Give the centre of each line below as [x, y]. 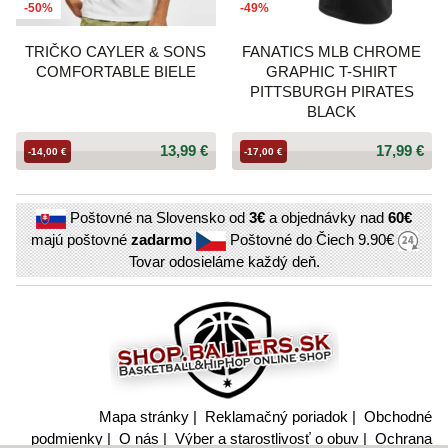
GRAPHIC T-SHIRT [332, 71]
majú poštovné [80, 239]
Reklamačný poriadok [276, 416]
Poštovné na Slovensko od [157, 217]
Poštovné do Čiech [291, 239]
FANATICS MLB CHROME [332, 51]
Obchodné [398, 416]
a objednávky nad [326, 217]
